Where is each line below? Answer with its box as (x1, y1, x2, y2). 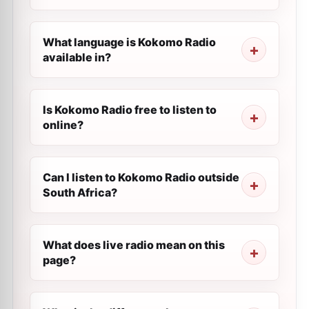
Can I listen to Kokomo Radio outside (43, 170, 239, 184)
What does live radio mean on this (43, 238, 225, 252)
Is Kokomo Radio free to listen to (43, 103, 217, 117)
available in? (43, 50, 111, 64)
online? (43, 118, 83, 132)
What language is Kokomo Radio (43, 35, 216, 49)
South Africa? (43, 186, 117, 199)
